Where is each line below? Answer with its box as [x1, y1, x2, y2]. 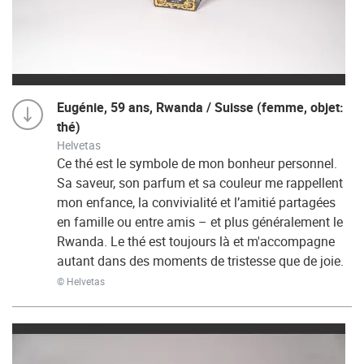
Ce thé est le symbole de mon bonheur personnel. [57, 154, 337, 172]
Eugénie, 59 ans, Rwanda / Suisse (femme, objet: [57, 98, 344, 116]
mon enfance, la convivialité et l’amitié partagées [57, 193, 336, 211]
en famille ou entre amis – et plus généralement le [57, 213, 343, 231]
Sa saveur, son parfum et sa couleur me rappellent [57, 174, 343, 192]
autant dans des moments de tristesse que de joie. [57, 252, 344, 270]
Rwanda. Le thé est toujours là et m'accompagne [57, 232, 335, 250]
